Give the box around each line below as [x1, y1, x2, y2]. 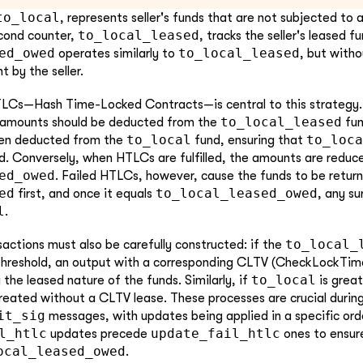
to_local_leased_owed [156, 185, 318, 201]
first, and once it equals [15, 186, 156, 201]
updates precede [47, 326, 151, 341]
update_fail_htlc [151, 325, 280, 341]
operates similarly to [55, 46, 178, 61]
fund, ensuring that [191, 132, 306, 147]
